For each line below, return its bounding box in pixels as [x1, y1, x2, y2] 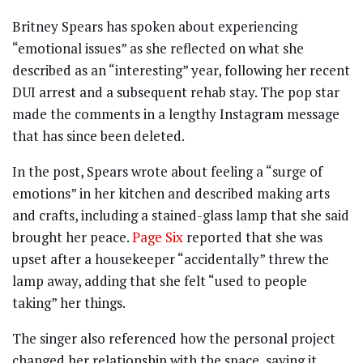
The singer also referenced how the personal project [12, 328, 335, 348]
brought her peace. [12, 227, 132, 246]
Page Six [132, 227, 183, 246]
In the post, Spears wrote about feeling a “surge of [12, 161, 322, 181]
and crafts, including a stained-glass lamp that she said [12, 205, 349, 224]
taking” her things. [12, 293, 126, 312]
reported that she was [183, 227, 322, 246]
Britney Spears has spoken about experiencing [12, 16, 297, 36]
